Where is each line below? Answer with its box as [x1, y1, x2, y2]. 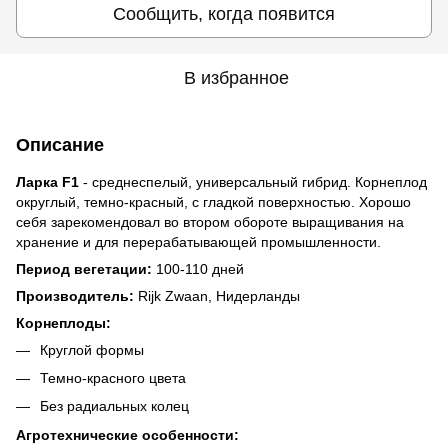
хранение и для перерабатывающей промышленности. [16, 233, 381, 250]
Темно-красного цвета [40, 369, 186, 386]
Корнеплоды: [16, 314, 111, 331]
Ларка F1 [16, 173, 79, 190]
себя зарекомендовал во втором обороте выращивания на [16, 213, 404, 230]
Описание [16, 134, 104, 155]
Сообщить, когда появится [113, 3, 335, 24]
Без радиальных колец [40, 398, 189, 415]
